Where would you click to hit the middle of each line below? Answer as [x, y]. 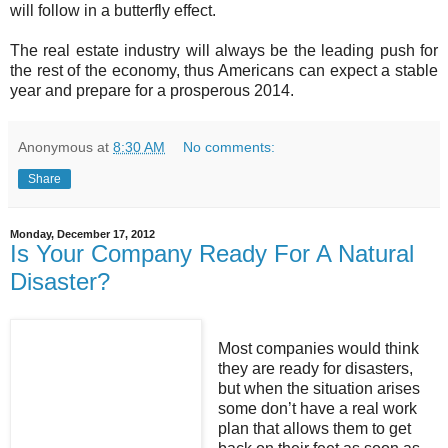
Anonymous [55, 146]
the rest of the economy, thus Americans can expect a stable [224, 70]
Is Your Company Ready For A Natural [212, 253]
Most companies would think [318, 349]
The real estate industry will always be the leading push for [224, 50]
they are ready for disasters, [315, 369]
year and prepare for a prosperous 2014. [154, 90]
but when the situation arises [318, 389]
